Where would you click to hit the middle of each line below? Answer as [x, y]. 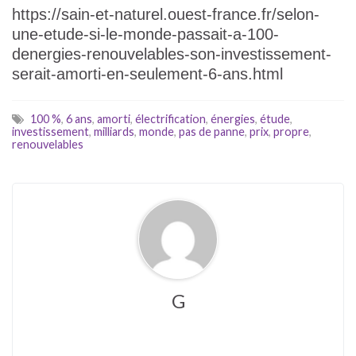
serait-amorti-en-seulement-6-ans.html [147, 74]
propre [291, 131]
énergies [233, 118]
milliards [114, 131]
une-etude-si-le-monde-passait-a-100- [145, 34]
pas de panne [212, 131]
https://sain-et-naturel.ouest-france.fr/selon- [166, 14]
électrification [170, 118]
